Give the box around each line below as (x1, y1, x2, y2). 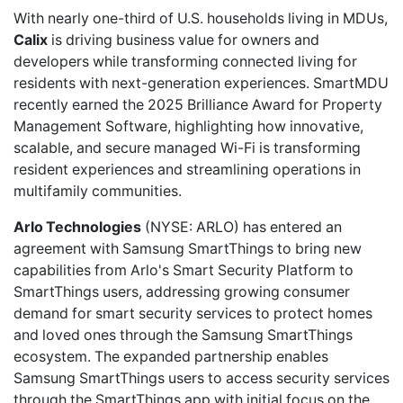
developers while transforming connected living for (13, 52, 357, 70)
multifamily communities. (13, 182, 182, 200)
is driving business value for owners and (48, 31, 319, 49)
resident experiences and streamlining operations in (13, 160, 361, 178)
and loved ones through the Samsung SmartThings (13, 326, 353, 344)
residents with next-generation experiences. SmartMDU (13, 74, 389, 92)
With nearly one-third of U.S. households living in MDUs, (13, 9, 388, 27)
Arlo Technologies (13, 218, 141, 236)
